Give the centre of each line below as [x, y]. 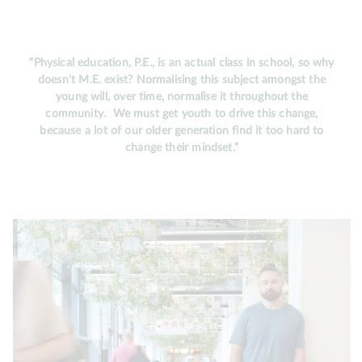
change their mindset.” [182, 147]
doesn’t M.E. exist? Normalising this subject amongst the [182, 80]
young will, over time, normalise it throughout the [182, 97]
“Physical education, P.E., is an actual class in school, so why [182, 63]
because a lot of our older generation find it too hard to [182, 130]
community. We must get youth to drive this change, [182, 114]
